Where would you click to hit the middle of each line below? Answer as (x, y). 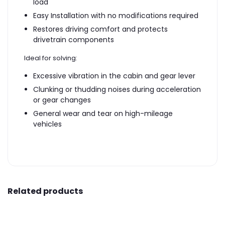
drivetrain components (74, 40)
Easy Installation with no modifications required (116, 16)
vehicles (47, 124)
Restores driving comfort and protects (100, 29)
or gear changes (62, 100)
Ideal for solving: (51, 58)
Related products (45, 191)
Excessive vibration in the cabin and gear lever (114, 76)
